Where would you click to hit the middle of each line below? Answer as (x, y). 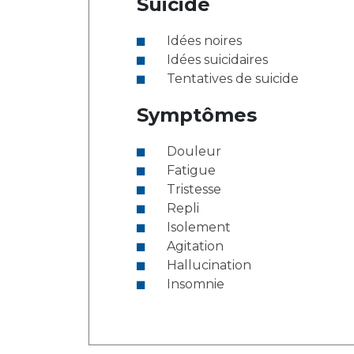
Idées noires (204, 41)
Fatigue (191, 170)
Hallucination (209, 265)
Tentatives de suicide (233, 79)
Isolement (199, 227)
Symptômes (197, 115)
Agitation (195, 246)
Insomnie (196, 284)
